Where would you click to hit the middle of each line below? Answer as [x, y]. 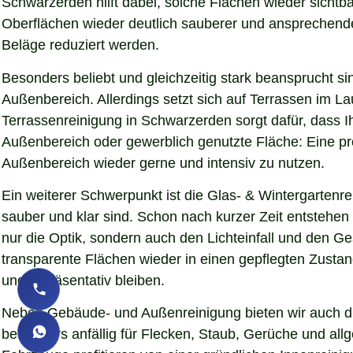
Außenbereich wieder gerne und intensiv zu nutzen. [163, 163]
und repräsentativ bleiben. [83, 280]
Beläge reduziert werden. [80, 45]
